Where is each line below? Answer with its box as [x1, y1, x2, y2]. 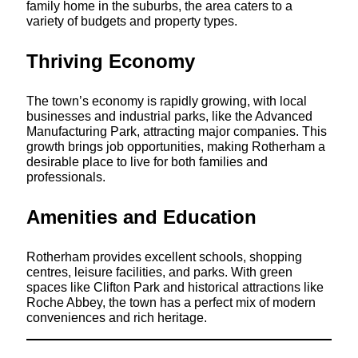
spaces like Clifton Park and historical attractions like [26, 280, 324, 295]
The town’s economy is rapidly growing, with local [26, 93, 307, 109]
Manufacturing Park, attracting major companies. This [26, 124, 327, 139]
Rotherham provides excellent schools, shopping [26, 249, 302, 265]
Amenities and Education [26, 206, 257, 229]
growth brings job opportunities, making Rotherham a [26, 139, 325, 154]
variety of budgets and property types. [26, 14, 237, 29]
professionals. [26, 169, 105, 185]
